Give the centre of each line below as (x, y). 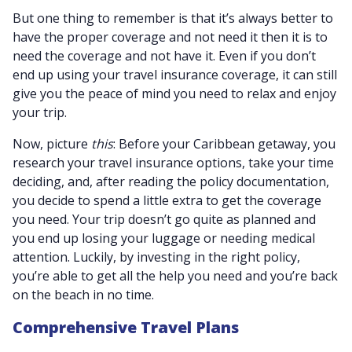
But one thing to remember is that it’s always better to (173, 18)
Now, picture (52, 144)
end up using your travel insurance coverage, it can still (175, 75)
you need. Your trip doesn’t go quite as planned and (164, 219)
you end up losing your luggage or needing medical (164, 238)
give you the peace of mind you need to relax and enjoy (174, 93)
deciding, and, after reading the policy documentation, (171, 181)
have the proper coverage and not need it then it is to (170, 37)
